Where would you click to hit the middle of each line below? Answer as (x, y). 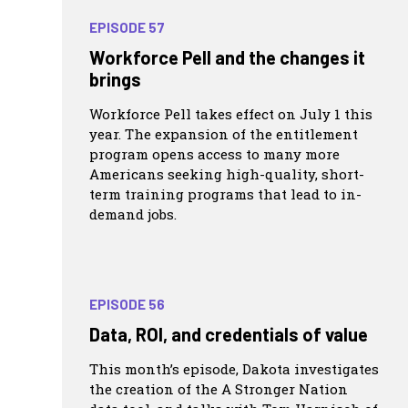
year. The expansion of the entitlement (224, 133)
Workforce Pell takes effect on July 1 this (231, 113)
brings (115, 79)
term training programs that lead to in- (225, 194)
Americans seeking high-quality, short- (227, 173)
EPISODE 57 (127, 27)
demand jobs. (133, 214)
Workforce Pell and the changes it (227, 57)
